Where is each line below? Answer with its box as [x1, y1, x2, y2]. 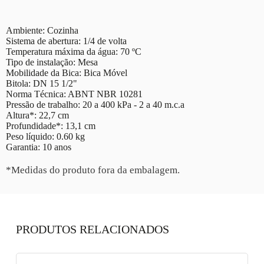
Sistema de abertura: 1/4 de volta [6, 36, 127, 47]
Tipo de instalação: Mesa [6, 57, 98, 68]
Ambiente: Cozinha [6, 25, 78, 36]
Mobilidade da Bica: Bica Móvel [6, 68, 127, 78]
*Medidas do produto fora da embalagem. [6, 164, 180, 176]
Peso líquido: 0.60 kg [6, 131, 85, 142]
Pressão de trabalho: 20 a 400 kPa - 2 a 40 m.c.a [6, 100, 184, 110]
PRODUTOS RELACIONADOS [15, 223, 169, 236]
